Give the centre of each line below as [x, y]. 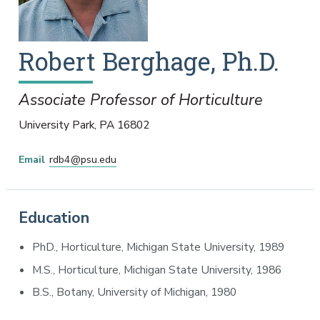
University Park [56, 125]
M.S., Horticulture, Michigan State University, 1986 [157, 270]
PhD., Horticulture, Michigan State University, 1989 [159, 247]
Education [54, 217]
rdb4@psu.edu [82, 160]
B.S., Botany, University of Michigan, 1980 [135, 292]
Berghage [156, 61]
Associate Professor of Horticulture [140, 100]
